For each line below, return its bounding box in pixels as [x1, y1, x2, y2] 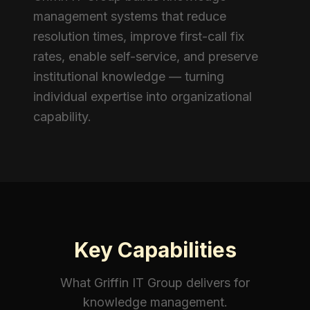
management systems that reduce [33, 9, 226, 24]
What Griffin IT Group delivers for [60, 275, 250, 290]
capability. [33, 109, 91, 124]
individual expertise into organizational [33, 89, 252, 104]
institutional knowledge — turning [33, 69, 224, 84]
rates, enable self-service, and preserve [33, 49, 258, 64]
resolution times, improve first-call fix [33, 29, 244, 44]
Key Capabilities [73, 237, 237, 262]
